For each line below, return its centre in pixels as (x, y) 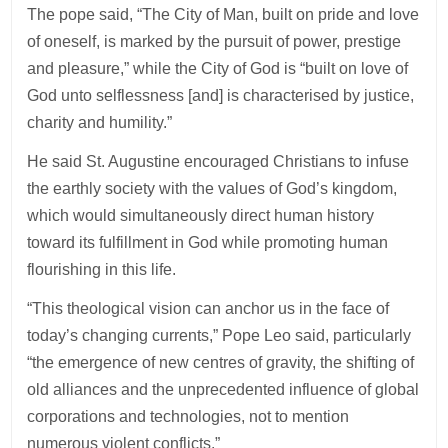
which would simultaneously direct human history (201, 215)
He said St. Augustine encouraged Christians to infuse (218, 161)
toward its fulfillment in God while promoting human (208, 242)
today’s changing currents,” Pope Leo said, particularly (219, 335)
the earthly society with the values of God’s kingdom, (212, 188)
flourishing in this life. (102, 269)
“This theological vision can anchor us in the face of (208, 308)
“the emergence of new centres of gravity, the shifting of (221, 362)
